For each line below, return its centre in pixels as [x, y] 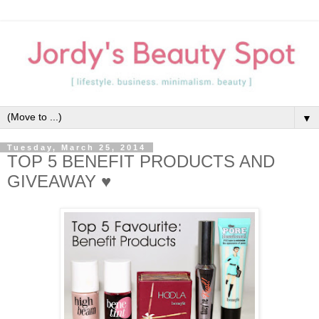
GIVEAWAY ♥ [59, 181]
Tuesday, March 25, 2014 [77, 147]
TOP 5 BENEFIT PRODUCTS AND [141, 161]
